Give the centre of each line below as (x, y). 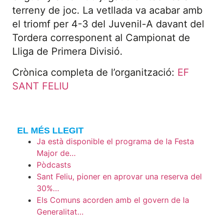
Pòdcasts (54, 164)
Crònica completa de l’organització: (95, 72)
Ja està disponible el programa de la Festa (115, 141)
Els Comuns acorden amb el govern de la (113, 200)
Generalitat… (60, 211)
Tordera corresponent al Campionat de (101, 38)
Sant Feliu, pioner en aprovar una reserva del (119, 176)
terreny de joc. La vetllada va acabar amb (107, 11)
